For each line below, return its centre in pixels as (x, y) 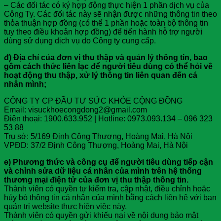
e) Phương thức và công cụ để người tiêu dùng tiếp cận (109, 162)
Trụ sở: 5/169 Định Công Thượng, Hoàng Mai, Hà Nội (98, 137)
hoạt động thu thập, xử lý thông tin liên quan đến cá (101, 75)
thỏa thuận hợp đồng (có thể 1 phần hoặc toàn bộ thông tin (106, 23)
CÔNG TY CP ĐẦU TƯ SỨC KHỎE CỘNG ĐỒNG (93, 101)
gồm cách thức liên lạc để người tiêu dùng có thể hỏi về (108, 67)
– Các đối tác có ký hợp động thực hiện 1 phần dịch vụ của (107, 5)
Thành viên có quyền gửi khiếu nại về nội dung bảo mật (101, 216)
